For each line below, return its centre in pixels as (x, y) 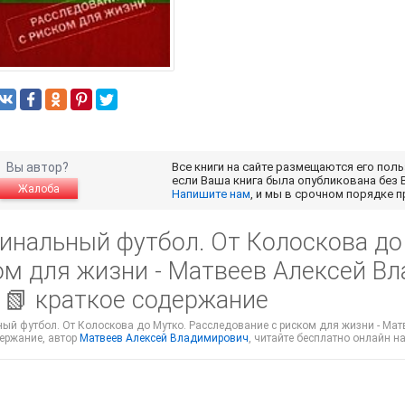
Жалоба (38, 188)
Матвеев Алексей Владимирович (164, 338)
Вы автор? (38, 167)
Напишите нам (211, 193)
